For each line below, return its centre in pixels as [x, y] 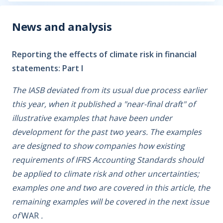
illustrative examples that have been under [92, 118]
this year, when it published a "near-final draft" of [104, 104]
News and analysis [62, 26]
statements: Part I [48, 68]
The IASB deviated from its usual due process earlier [110, 90]
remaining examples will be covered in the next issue [111, 202]
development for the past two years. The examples [107, 132]
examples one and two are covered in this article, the [111, 188]
